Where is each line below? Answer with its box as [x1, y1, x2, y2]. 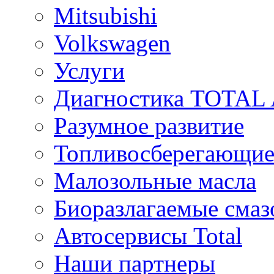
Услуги [54, 57, 125, 84]
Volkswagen [54, 30, 171, 56]
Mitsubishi [54, 2, 157, 29]
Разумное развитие [54, 113, 244, 139]
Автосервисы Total [54, 223, 242, 249]
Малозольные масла [54, 168, 256, 194]
